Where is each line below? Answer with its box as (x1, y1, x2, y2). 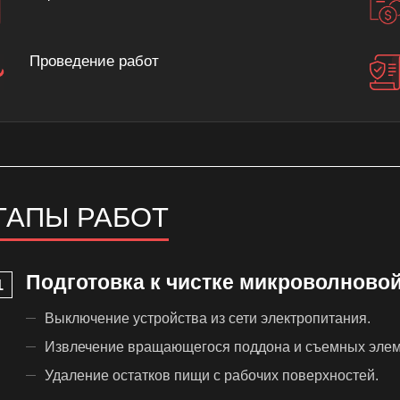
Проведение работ (29, 52, 159, 70)
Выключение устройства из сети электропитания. (45, 311, 371, 326)
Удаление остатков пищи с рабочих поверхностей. (45, 368, 379, 383)
